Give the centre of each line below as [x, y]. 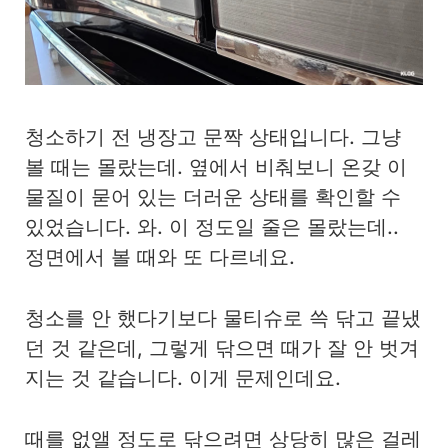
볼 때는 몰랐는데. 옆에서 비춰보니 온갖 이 [216, 167]
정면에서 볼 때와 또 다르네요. [160, 257]
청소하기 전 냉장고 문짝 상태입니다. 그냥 [213, 137]
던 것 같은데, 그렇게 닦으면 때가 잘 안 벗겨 [222, 347]
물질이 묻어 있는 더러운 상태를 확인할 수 [213, 197]
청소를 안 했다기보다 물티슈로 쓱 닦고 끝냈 [223, 317]
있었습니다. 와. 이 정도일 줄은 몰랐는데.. [212, 227]
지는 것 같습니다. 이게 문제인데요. [183, 377]
